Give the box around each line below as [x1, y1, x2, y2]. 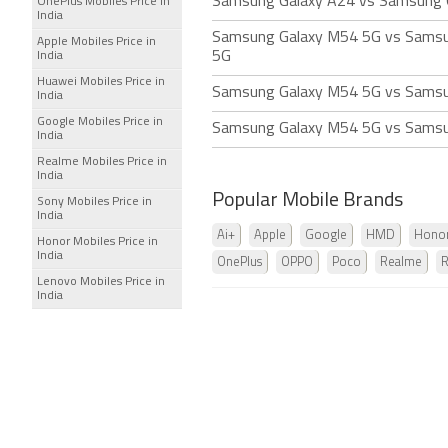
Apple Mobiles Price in [37, 36, 156, 48]
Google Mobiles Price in [37, 116, 163, 128]
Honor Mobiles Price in [37, 236, 158, 248]
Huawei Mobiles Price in [37, 76, 165, 88]
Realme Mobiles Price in [37, 156, 167, 168]
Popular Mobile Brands [212, 191, 403, 211]
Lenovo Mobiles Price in [37, 276, 165, 288]
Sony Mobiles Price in [37, 196, 152, 208]
